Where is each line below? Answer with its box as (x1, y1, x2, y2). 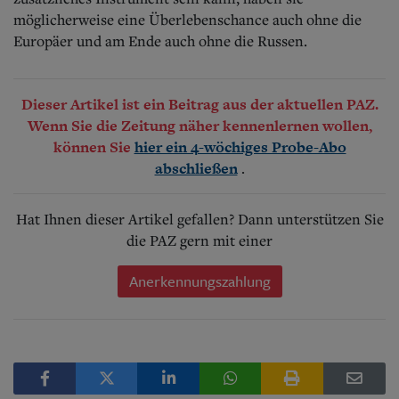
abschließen (154, 157, 238, 179)
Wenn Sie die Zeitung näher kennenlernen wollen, (27, 114, 372, 136)
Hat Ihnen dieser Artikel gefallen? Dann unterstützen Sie (15, 208, 384, 229)
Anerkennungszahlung (128, 269, 271, 292)
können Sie (53, 135, 134, 158)
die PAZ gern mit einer (126, 230, 273, 250)
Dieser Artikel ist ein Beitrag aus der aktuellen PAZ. (20, 93, 379, 115)
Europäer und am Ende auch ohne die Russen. (13, 30, 307, 51)
